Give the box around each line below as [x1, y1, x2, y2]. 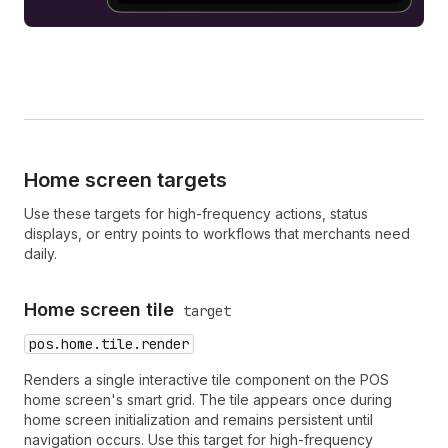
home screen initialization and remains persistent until [24, 411, 373, 429]
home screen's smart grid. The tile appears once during [24, 391, 392, 409]
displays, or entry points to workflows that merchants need [24, 225, 410, 243]
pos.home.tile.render [29, 335, 189, 354]
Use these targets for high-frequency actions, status [24, 205, 368, 223]
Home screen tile [24, 299, 179, 321]
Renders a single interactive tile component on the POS [24, 371, 389, 389]
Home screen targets [24, 168, 227, 193]
